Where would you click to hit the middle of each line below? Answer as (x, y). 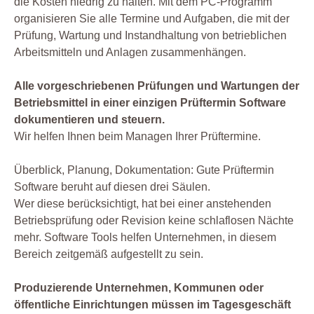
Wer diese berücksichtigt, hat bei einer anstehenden (143, 204)
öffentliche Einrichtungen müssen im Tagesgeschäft (152, 305)
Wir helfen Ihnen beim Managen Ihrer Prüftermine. (137, 137)
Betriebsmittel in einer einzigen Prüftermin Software (150, 103)
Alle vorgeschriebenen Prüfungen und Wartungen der (157, 86)
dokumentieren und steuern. (89, 120)
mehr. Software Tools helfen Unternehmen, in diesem (145, 238)
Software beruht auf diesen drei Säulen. (112, 187)
